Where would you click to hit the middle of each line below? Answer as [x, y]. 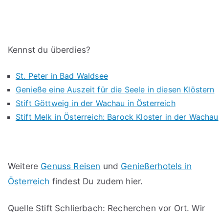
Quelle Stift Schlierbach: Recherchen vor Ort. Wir [106, 208]
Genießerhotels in [156, 166]
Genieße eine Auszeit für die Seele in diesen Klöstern [115, 90]
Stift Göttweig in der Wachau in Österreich [96, 103]
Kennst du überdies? [49, 50]
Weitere [24, 166]
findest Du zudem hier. [96, 181]
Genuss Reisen [71, 166]
